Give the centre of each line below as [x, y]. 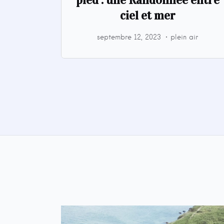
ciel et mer [147, 15]
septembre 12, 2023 [129, 37]
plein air [184, 37]
